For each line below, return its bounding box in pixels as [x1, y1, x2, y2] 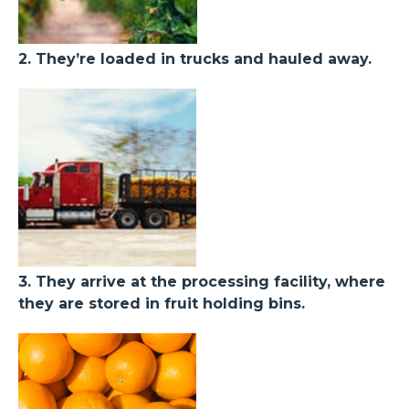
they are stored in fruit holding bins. [18, 294, 305, 312]
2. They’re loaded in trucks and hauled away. [18, 49, 372, 68]
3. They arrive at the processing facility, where [18, 272, 385, 290]
